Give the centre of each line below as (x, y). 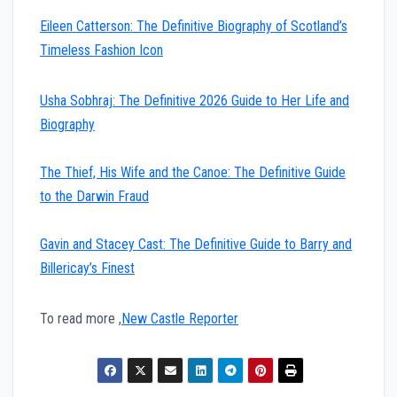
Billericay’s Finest (87, 269)
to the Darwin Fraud (94, 197)
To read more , (81, 319)
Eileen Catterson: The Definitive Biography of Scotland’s (194, 27)
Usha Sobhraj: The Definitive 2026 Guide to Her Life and (195, 101)
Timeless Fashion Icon (101, 51)
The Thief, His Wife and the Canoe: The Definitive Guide (193, 173)
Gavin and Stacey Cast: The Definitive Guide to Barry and (196, 245)
